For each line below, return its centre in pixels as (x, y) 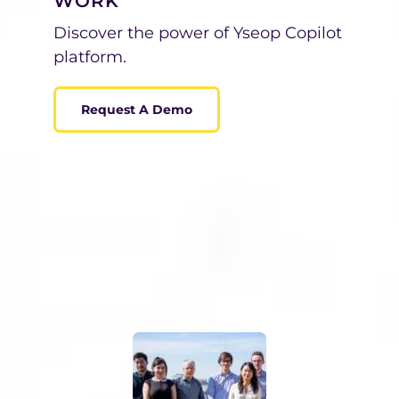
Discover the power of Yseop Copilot (198, 33)
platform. (90, 57)
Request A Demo (137, 109)
